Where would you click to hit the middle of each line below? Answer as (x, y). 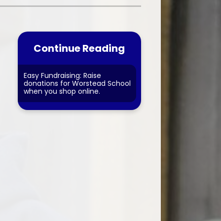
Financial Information (89, 7)
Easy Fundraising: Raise (62, 76)
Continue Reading (79, 48)
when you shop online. (62, 92)
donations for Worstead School (77, 84)
